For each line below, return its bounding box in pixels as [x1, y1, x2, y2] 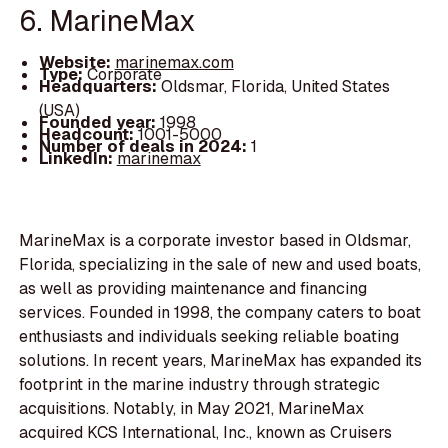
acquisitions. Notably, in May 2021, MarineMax [19, 398, 365, 420]
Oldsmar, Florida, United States [160, 75, 390, 97]
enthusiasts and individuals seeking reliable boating [19, 326, 400, 348]
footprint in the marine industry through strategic [19, 374, 381, 396]
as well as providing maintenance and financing [19, 278, 368, 300]
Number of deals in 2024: [38, 135, 251, 157]
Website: [38, 51, 115, 73]
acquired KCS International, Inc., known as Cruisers [19, 422, 393, 444]
